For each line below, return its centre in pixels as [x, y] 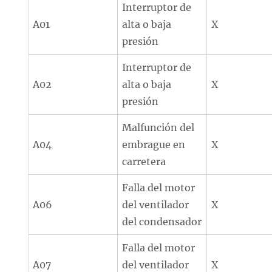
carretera [144, 161]
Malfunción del [158, 127]
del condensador [162, 222]
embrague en [154, 144]
